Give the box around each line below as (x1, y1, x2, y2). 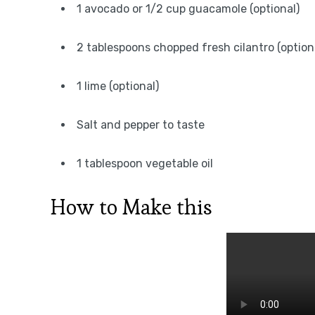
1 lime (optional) (77, 79, 159, 93)
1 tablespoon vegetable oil (77, 157, 213, 170)
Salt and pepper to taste (77, 118, 205, 131)
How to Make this (51, 193, 212, 221)
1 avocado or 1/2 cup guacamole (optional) (77, 2, 300, 15)
